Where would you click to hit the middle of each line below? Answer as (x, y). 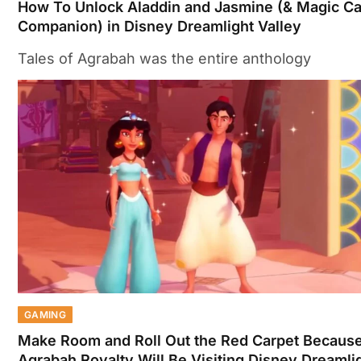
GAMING (46, 314)
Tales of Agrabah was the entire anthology (164, 59)
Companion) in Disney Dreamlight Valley (160, 27)
